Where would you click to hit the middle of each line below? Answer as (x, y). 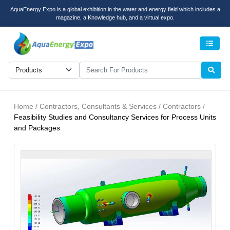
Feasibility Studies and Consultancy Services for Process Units (115, 117)
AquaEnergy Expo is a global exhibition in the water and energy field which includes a (115, 9)
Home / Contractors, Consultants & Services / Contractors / (109, 107)
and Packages (37, 128)
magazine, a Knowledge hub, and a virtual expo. (115, 17)
